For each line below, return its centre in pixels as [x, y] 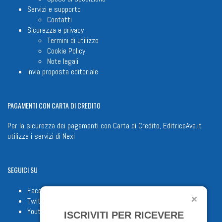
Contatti [59, 19]
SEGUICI [18, 170]
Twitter [38, 201]
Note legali [63, 61]
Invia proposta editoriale [63, 71]
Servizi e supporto [54, 9]
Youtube [39, 211]
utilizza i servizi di [35, 136]
